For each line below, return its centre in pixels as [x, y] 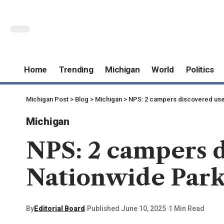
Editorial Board [59, 209]
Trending [76, 70]
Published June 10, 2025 [127, 209]
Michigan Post [47, 99]
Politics [200, 70]
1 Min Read [186, 209]
